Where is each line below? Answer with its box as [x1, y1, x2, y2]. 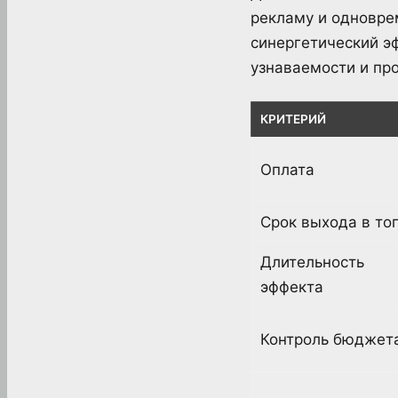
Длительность [260, 253, 364, 272]
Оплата [260, 161, 314, 179]
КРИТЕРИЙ [260, 112, 326, 127]
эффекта [260, 278, 323, 297]
